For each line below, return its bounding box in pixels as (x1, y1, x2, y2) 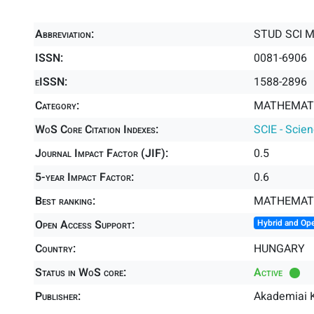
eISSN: (35, 74, 67, 90)
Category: (35, 97, 79, 114)
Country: (35, 240, 76, 257)
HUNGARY (254, 240, 305, 257)
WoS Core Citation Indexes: (35, 121, 158, 138)
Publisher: (35, 288, 81, 305)
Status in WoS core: (35, 264, 126, 281)
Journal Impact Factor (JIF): (35, 145, 168, 162)
